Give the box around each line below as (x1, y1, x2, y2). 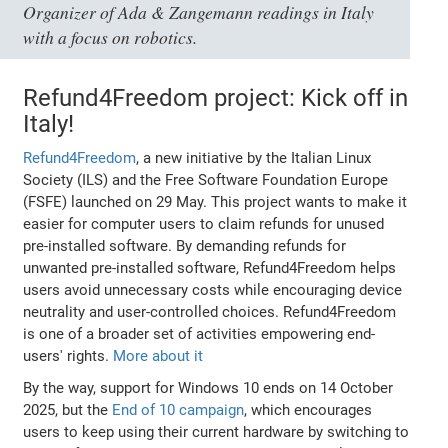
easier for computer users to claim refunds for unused (23, 214, 385, 233)
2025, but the (23, 400, 113, 419)
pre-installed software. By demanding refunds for (23, 236, 347, 255)
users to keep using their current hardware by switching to (23, 422, 410, 441)
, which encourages (244, 400, 373, 419)
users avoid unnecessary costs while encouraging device (23, 280, 403, 299)
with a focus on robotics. (23, 24, 198, 49)
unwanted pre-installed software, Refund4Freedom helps (23, 258, 397, 277)
